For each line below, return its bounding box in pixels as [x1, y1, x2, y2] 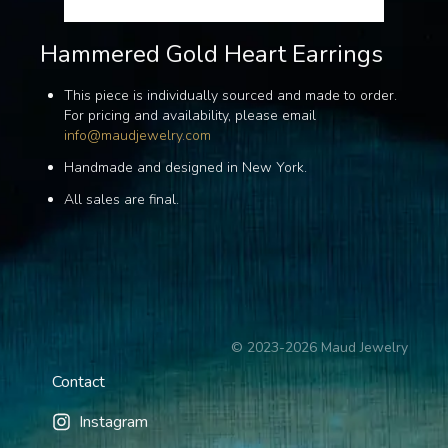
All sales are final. [64, 189, 179, 209]
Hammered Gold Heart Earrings [40, 37, 383, 70]
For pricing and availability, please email [64, 105, 316, 125]
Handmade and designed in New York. [64, 157, 307, 177]
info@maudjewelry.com [64, 125, 211, 145]
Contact [52, 370, 105, 393]
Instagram [79, 410, 149, 433]
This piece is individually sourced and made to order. [64, 85, 397, 105]
